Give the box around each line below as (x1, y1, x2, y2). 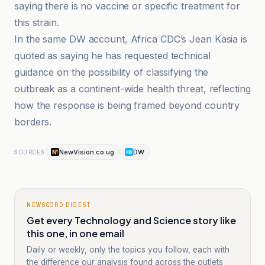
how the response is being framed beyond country (14, 99, 240, 111)
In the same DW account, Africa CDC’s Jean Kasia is (14, 33, 247, 45)
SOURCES (14, 148, 46, 156)
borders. (14, 116, 52, 128)
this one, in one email (27, 227, 124, 240)
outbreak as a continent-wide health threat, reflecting (14, 83, 251, 95)
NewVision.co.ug (59, 148, 114, 156)
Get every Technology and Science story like (27, 214, 236, 227)
